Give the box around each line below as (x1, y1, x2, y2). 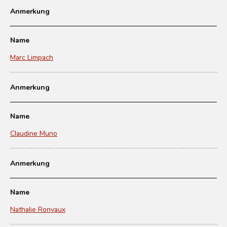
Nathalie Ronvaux (10, 204, 65, 214)
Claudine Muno (10, 128, 57, 138)
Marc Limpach (10, 52, 53, 62)
